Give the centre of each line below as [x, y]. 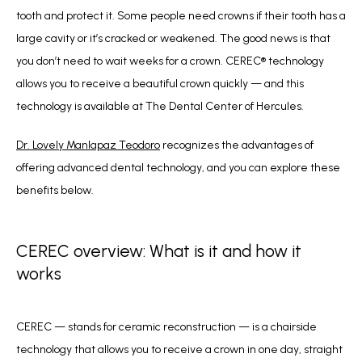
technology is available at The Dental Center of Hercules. [160, 106]
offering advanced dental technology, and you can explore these [178, 168]
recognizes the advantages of [237, 145]
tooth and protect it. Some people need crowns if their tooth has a [181, 16]
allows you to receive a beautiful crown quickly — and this [160, 84]
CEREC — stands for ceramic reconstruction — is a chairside [166, 326]
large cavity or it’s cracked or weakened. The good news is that [173, 38]
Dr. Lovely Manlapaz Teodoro [88, 145]
